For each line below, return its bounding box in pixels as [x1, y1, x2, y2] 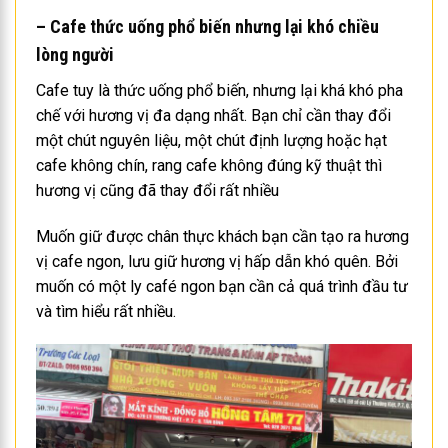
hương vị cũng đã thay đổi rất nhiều [36, 180, 279, 200]
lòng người [36, 43, 114, 65]
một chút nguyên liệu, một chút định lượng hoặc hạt [36, 130, 387, 150]
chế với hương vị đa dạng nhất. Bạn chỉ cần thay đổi [36, 105, 391, 125]
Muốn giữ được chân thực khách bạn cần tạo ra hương [36, 226, 409, 246]
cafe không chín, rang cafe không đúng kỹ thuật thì [36, 155, 382, 175]
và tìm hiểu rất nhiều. [36, 301, 176, 321]
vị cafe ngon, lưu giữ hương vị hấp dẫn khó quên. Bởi [36, 251, 398, 271]
